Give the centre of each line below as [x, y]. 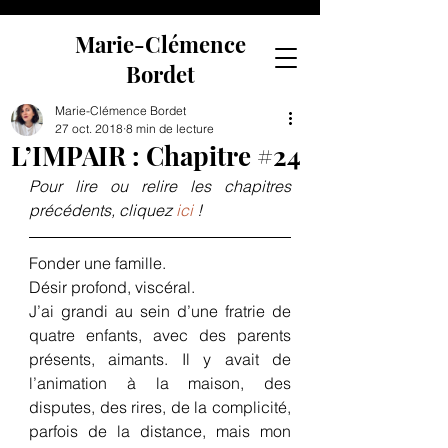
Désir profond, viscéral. [112, 287]
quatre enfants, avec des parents [160, 335]
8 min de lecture [170, 128]
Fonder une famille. [97, 263]
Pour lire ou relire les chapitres [160, 186]
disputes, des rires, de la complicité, [160, 407]
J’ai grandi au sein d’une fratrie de [160, 311]
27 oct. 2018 [89, 128]
